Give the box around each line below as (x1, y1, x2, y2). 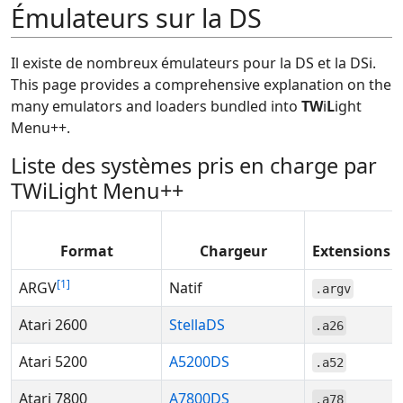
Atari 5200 (19, 352, 87, 372)
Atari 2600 (19, 315, 87, 335)
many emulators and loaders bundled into (11, 96, 301, 116)
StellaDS (169, 315, 225, 335)
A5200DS (169, 352, 229, 372)
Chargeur (199, 241, 267, 261)
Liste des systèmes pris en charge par (11, 151, 377, 180)
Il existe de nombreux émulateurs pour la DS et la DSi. (11, 53, 376, 73)
